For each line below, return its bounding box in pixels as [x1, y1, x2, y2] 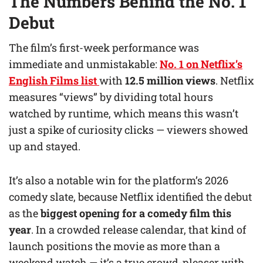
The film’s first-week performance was [9, 40, 199, 55]
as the [9, 205, 41, 220]
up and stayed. [9, 139, 80, 153]
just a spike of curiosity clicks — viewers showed [9, 122, 248, 137]
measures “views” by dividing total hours [9, 89, 213, 104]
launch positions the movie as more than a [9, 238, 220, 253]
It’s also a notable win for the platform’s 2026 [9, 173, 228, 187]
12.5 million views [125, 73, 215, 87]
